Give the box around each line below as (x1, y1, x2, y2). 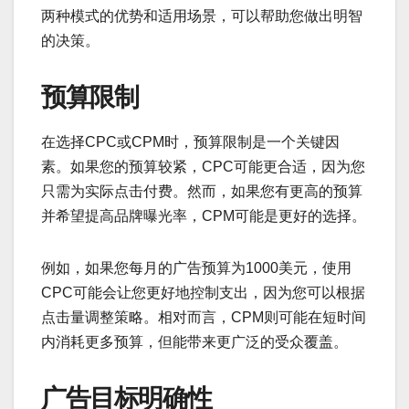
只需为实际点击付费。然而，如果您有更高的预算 (41, 183, 362, 199)
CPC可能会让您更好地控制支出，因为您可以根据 (41, 284, 365, 300)
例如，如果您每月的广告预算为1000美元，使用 (41, 259, 351, 276)
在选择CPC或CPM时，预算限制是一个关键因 (41, 133, 340, 150)
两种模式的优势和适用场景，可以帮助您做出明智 (41, 8, 362, 25)
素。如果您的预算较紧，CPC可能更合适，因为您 (41, 158, 365, 174)
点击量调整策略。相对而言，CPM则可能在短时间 (41, 309, 366, 325)
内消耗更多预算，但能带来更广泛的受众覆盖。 (41, 333, 348, 350)
